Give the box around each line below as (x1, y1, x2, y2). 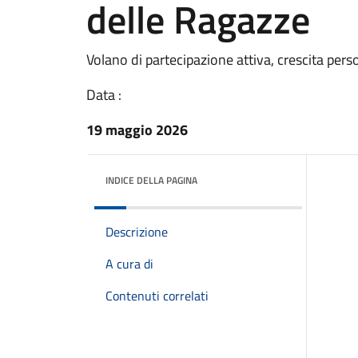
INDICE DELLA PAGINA (105, 173, 197, 188)
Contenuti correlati (105, 286, 209, 305)
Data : (86, 84, 121, 105)
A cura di (105, 254, 153, 273)
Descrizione (105, 222, 168, 241)
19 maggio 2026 (86, 119, 188, 141)
